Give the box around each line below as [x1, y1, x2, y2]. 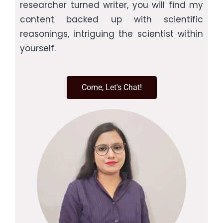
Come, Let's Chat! [81, 82, 142, 92]
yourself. [20, 42, 56, 54]
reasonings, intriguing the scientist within [20, 27, 203, 40]
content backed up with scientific [20, 13, 203, 25]
